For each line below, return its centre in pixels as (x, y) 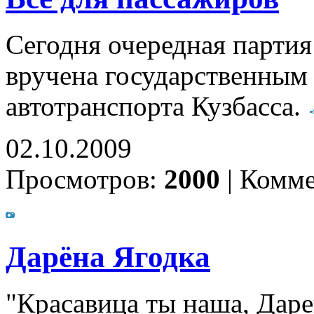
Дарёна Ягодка (108, 257)
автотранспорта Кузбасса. (157, 106)
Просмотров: (85, 179)
